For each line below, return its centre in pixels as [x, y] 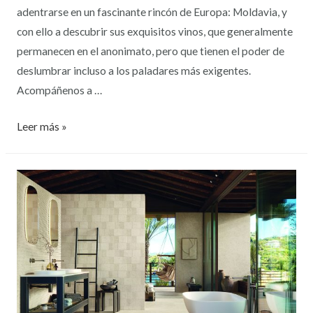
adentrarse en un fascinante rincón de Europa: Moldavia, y [152, 12]
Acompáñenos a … [59, 90]
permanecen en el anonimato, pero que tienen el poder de [150, 51]
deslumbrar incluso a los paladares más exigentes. [134, 70]
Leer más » [42, 127]
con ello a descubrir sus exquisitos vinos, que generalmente [154, 31]
